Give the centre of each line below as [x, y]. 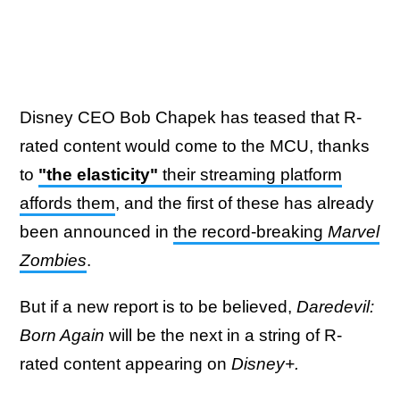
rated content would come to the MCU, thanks [195, 146]
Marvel [354, 232]
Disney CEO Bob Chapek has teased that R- [191, 117]
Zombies [53, 260]
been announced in [96, 232]
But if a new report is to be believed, [158, 307]
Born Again [62, 335]
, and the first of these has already [245, 203]
